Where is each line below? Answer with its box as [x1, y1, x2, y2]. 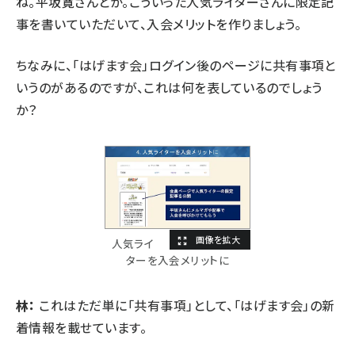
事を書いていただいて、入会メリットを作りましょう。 [16, 13, 301, 33]
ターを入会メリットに [125, 251, 230, 268]
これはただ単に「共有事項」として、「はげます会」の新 [35, 295, 335, 315]
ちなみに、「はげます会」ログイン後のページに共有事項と [16, 55, 336, 74]
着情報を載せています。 [16, 317, 147, 337]
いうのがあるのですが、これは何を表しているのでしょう [16, 77, 323, 97]
